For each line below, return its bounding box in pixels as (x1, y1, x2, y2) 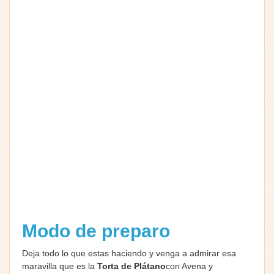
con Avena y (166, 261, 213, 271)
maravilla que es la (22, 261, 97, 271)
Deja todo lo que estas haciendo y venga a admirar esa (22, 248, 236, 258)
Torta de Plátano (97, 261, 166, 271)
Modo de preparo (22, 220, 175, 241)
